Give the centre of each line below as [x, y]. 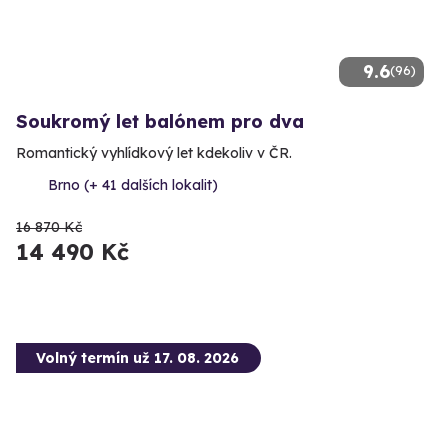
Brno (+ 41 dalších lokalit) [133, 185]
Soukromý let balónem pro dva [160, 122]
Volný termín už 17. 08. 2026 [137, 358]
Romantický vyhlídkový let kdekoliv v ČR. [154, 153]
